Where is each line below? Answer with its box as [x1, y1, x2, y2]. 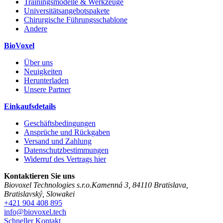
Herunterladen [24, 76, 69, 85]
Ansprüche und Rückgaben [24, 128, 110, 137]
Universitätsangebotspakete [24, 6, 110, 15]
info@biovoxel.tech [4, 208, 66, 217]
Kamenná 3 [92, 181, 128, 190]
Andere [24, 24, 47, 33]
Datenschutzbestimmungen [24, 146, 109, 155]
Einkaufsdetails [4, 102, 56, 111]
